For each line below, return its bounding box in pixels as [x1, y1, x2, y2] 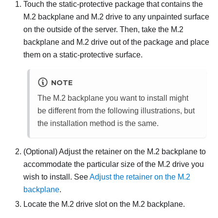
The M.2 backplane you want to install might [37, 94, 188, 103]
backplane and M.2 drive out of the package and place [23, 37, 209, 46]
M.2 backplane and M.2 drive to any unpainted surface [23, 12, 209, 21]
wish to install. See [23, 173, 90, 182]
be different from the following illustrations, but [37, 107, 195, 115]
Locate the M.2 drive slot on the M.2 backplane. [23, 200, 185, 209]
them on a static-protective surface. [23, 50, 143, 59]
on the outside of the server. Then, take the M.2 [23, 25, 183, 34]
